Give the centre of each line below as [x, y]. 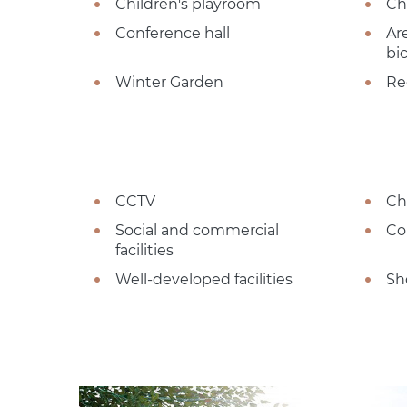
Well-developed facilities [204, 279]
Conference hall [173, 33]
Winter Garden [169, 82]
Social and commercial [197, 230]
